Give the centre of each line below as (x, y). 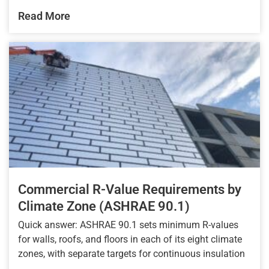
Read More (44, 16)
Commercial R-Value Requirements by (130, 190)
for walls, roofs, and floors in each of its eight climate (130, 240)
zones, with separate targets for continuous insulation (131, 254)
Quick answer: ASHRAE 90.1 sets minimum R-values (128, 225)
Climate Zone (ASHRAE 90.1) (104, 207)
